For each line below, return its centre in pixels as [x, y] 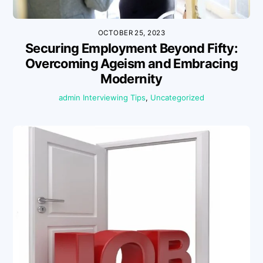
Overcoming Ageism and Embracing [131, 64]
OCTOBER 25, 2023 [131, 33]
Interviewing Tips [114, 98]
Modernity [131, 79]
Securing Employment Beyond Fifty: [131, 48]
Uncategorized [177, 98]
